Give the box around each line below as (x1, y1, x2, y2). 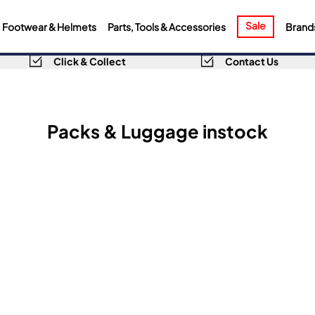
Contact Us (224, 52, 278, 69)
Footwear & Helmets (1, 18, 96, 34)
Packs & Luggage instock (47, 115, 268, 145)
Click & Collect (53, 52, 126, 69)
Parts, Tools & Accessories (107, 18, 226, 34)
